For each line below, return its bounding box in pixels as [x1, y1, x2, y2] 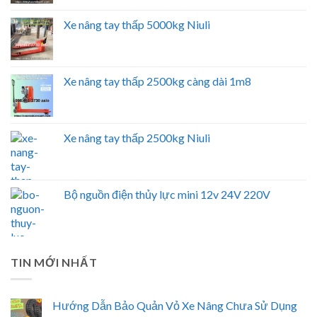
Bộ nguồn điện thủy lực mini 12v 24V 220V [64, 187, 270, 201]
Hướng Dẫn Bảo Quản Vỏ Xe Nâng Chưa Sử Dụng [52, 299, 297, 313]
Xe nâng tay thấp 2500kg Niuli [64, 130, 212, 144]
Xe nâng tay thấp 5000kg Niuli [64, 17, 210, 31]
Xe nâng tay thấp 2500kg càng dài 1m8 [64, 74, 251, 88]
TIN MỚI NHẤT [11, 255, 98, 269]
